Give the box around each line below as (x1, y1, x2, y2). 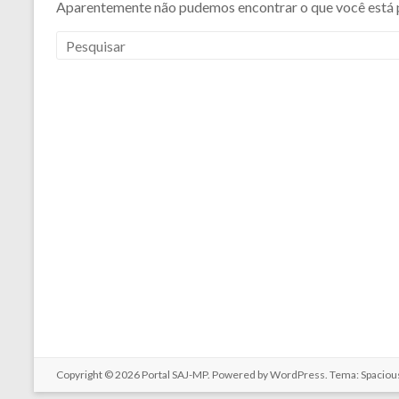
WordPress (270, 367, 325, 381)
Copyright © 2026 (56, 367, 142, 381)
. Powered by (208, 367, 270, 381)
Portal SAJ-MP (142, 367, 208, 381)
